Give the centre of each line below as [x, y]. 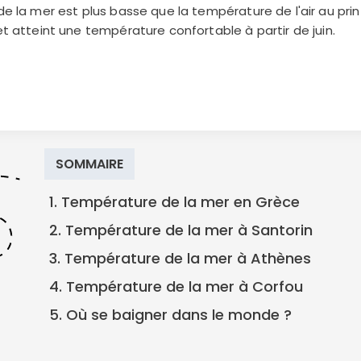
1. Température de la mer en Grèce [174, 202]
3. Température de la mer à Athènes [180, 258]
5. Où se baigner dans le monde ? [170, 315]
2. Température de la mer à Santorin [180, 230]
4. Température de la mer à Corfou [176, 286]
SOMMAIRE [89, 164]
